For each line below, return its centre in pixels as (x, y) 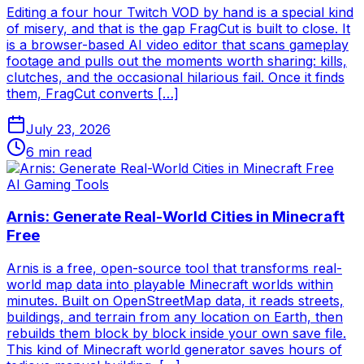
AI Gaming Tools (58, 184)
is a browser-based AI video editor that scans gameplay (178, 44)
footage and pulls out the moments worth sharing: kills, (177, 61)
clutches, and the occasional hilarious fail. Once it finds (175, 77)
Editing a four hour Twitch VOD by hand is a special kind (180, 12)
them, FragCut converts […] (93, 93)
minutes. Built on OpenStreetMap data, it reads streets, (175, 301)
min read (63, 152)
